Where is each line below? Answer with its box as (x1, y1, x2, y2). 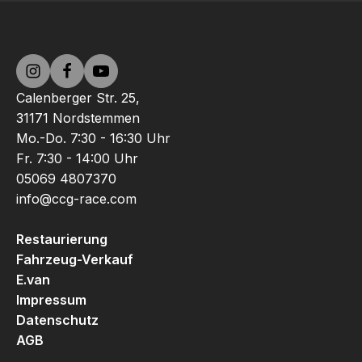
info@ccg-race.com (16, 191, 137, 207)
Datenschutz (16, 312, 99, 328)
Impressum (16, 292, 86, 308)
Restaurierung (16, 231, 107, 247)
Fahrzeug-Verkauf (16, 251, 133, 267)
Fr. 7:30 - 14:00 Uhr (16, 150, 138, 166)
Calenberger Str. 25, (16, 90, 140, 106)
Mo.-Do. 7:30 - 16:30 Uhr (16, 130, 170, 146)
